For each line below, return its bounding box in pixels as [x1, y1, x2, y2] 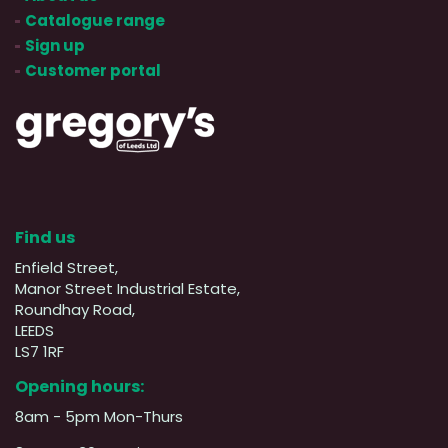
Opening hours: [15, 374, 144, 398]
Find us [15, 225, 75, 249]
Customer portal [25, 59, 161, 81]
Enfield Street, [15, 256, 118, 278]
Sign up [25, 34, 85, 56]
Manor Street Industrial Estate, [15, 277, 240, 299]
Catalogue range [25, 9, 165, 31]
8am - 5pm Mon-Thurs [15, 405, 183, 427]
